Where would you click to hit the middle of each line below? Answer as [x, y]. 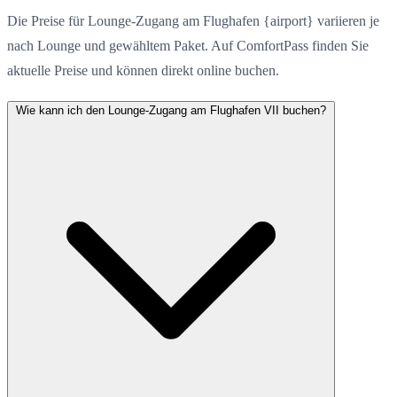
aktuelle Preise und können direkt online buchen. [143, 70]
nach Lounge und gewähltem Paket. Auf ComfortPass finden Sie [188, 45]
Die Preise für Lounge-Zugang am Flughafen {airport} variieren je [193, 20]
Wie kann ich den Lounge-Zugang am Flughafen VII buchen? [171, 110]
